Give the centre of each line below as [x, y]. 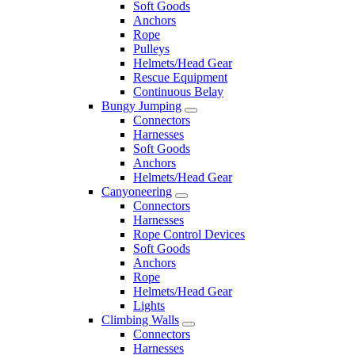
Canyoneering [137, 191]
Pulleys [151, 48]
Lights [149, 305]
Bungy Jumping [141, 105]
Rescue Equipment [180, 77]
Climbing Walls [140, 319]
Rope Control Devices [189, 234]
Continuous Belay [178, 91]
